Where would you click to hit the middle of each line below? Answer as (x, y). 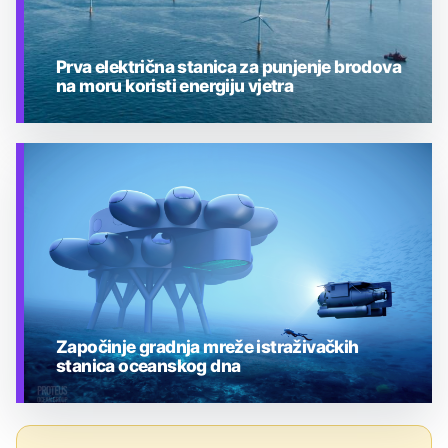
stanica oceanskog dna (148, 366)
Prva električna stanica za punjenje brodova (228, 67)
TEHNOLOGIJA (114, 169)
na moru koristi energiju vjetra (175, 86)
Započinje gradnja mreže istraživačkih (207, 347)
